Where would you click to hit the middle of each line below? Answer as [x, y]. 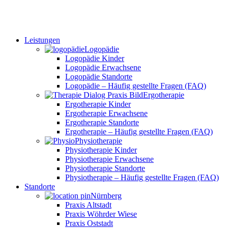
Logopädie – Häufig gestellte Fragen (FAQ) [136, 85]
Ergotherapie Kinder [98, 104]
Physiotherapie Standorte [105, 168]
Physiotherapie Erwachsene [109, 159]
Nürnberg [106, 195]
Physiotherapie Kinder [101, 150]
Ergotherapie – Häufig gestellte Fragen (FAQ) [139, 131]
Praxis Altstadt [88, 205]
